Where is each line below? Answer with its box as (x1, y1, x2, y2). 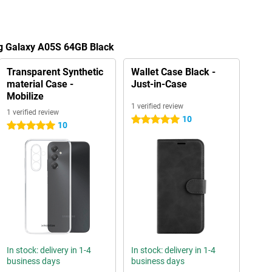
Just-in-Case (131, 78, 187, 90)
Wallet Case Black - (131, 66, 216, 78)
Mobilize (6, 90, 44, 102)
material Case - (6, 78, 73, 90)
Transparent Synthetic (6, 66, 103, 78)
